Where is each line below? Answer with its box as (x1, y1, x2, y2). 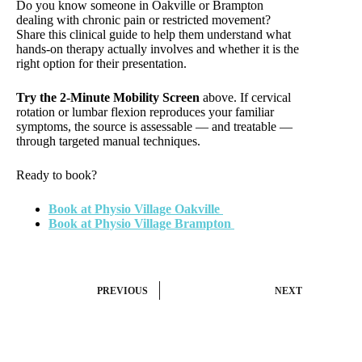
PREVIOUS (97, 285, 148, 297)
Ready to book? (16, 167, 97, 182)
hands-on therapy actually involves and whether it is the (16, 41, 299, 56)
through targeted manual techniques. (16, 133, 200, 148)
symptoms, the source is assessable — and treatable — (16, 119, 293, 133)
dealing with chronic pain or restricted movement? (16, 12, 271, 27)
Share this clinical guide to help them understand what (16, 27, 291, 41)
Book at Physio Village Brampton (48, 216, 234, 230)
